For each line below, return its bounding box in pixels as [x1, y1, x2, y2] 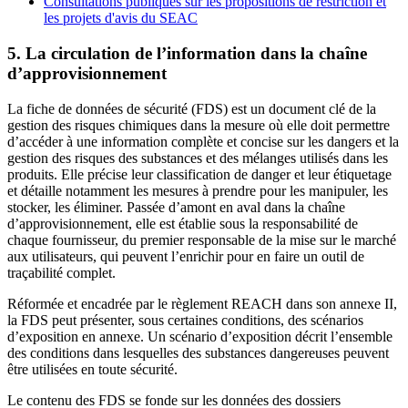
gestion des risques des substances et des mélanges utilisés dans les [7, 149, 388, 166]
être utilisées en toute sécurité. [7, 361, 178, 377]
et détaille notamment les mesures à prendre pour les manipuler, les [7, 182, 388, 199]
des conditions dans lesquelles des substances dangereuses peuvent [7, 344, 389, 361]
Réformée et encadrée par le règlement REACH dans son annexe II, [7, 295, 397, 311]
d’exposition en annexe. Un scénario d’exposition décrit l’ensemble [7, 328, 393, 344]
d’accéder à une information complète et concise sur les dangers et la [7, 133, 399, 149]
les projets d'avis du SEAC [44, 10, 198, 26]
